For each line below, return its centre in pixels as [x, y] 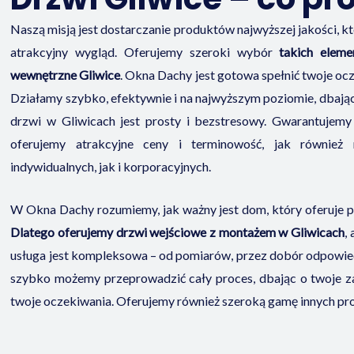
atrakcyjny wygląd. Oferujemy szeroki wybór [145, 51]
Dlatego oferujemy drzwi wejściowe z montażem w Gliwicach [177, 232]
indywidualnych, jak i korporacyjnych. [111, 166]
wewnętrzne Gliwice [66, 74]
